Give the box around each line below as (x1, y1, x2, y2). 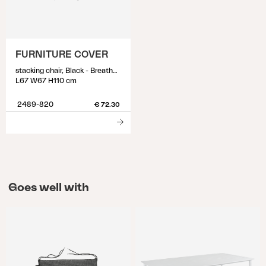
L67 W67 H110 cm (15, 77, 77, 84)
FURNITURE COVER (15, 50, 108, 59)
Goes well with (8, 182, 89, 194)
